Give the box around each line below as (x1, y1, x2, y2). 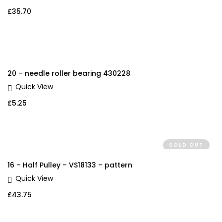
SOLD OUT (169, 141, 204, 149)
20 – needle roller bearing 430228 (7, 68, 130, 79)
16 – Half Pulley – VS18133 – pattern (7, 160, 132, 170)
